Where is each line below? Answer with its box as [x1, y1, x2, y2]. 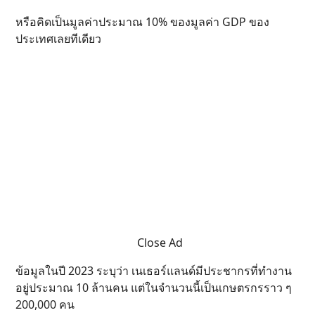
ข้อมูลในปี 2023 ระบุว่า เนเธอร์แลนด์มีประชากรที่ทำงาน [15, 263, 292, 278]
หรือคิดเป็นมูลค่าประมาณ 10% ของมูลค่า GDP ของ [15, 14, 269, 30]
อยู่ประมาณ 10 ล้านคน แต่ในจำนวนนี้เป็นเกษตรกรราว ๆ [15, 280, 292, 295]
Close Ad [136, 235, 183, 250]
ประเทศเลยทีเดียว [15, 31, 101, 46]
